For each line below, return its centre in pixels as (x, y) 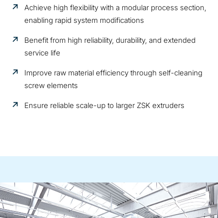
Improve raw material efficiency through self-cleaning (114, 73)
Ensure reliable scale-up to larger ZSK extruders (105, 105)
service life (43, 53)
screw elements (51, 85)
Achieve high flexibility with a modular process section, (116, 7)
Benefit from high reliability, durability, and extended (110, 40)
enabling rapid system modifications (84, 20)
